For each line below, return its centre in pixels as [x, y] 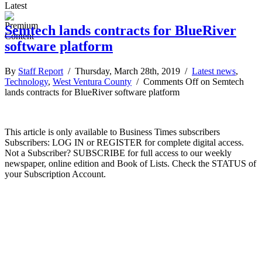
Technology [26, 81]
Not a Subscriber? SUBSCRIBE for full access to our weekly [118, 153]
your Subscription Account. [55, 174]
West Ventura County [92, 81]
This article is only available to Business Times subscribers [112, 132]
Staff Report [41, 71]
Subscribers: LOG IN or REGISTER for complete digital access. [124, 142]
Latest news [214, 71]
